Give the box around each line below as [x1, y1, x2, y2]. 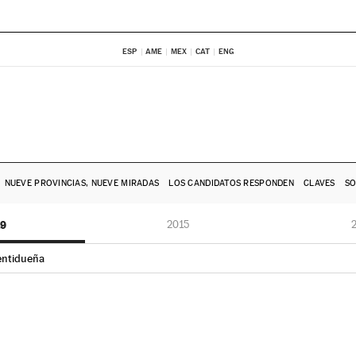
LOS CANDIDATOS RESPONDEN [168, 178, 294, 188]
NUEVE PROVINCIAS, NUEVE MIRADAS [4, 178, 160, 188]
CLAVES [304, 178, 335, 188]
